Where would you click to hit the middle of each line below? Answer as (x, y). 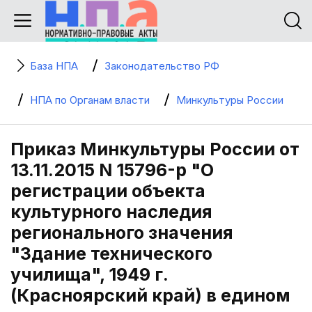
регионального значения (122, 233)
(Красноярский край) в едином (150, 295)
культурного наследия (111, 212)
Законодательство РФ (162, 66)
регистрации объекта (108, 191)
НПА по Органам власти (90, 100)
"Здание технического (111, 253)
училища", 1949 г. (89, 274)
